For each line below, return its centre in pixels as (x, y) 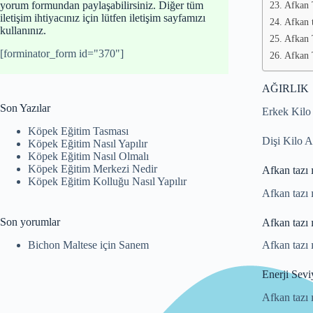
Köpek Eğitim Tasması (78, 131)
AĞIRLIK (285, 88)
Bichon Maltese (63, 245)
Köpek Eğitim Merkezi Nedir (93, 168)
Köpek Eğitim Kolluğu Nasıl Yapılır (107, 181)
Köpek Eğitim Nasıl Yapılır (88, 143)
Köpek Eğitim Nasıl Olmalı (88, 156)
